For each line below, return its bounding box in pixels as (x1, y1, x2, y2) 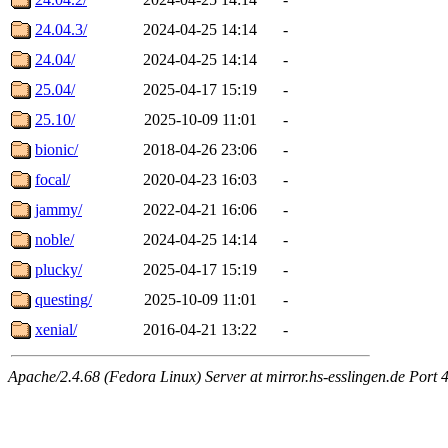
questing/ (35, 290, 92, 308)
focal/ (35, 170, 70, 188)
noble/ (35, 230, 74, 248)
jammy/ (35, 200, 82, 218)
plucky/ (35, 260, 82, 278)
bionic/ (35, 140, 78, 158)
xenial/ (35, 320, 77, 338)
